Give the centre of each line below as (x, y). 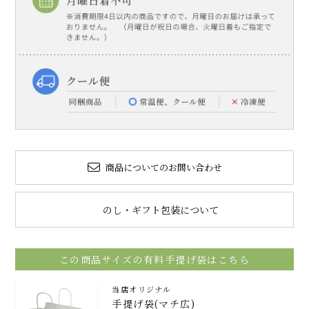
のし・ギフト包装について (161, 210)
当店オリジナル (142, 289)
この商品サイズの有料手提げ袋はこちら (154, 260)
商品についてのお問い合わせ (163, 168)
